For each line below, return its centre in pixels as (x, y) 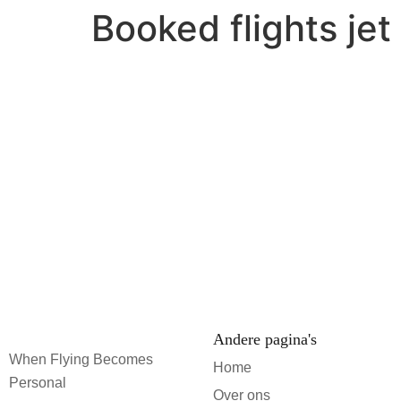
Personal (38, 383)
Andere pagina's (265, 340)
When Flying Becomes (81, 360)
